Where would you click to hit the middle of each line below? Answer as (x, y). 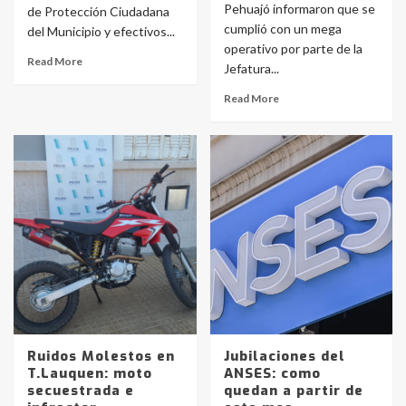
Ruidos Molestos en (101, 356)
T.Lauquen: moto (90, 373)
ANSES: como (272, 373)
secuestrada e (81, 391)
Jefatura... (251, 68)
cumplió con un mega (282, 29)
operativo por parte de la (293, 48)
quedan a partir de (293, 391)
